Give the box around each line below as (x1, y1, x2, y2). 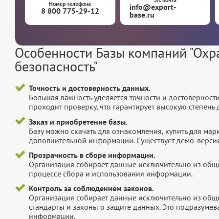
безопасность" (15, 57, 98, 76)
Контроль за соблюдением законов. (28, 183, 154, 194)
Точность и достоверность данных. (28, 83, 151, 93)
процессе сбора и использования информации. (28, 168, 193, 178)
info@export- (130, 2, 177, 12)
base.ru (130, 10, 155, 20)
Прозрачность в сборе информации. (28, 150, 155, 160)
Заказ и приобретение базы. (28, 116, 128, 127)
